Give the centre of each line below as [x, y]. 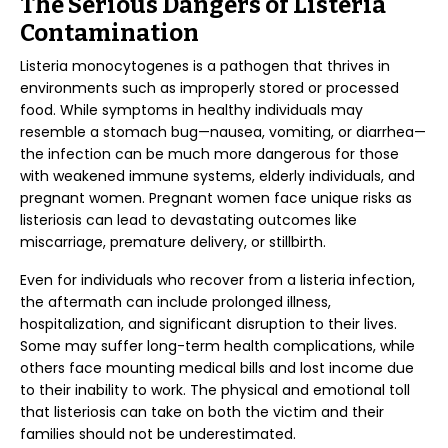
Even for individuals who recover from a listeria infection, [217, 280]
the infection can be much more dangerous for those [209, 154]
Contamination [109, 33]
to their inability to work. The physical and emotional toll [215, 390]
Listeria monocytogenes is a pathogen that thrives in [205, 66]
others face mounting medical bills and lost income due [217, 368]
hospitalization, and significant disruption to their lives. [208, 324]
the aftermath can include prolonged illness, [175, 302]
